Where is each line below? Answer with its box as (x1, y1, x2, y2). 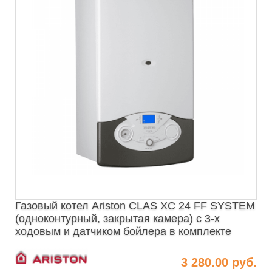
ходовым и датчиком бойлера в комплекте (15, 225, 231, 237)
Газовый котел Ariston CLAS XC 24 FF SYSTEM (15, 199, 255, 212)
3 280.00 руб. (181, 255, 257, 269)
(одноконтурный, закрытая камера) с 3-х (15, 212, 220, 225)
